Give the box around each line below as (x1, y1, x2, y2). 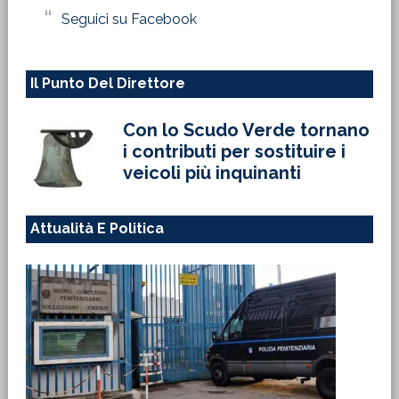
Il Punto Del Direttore (29, 75, 185, 93)
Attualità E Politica (29, 220, 164, 238)
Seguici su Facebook (61, 11, 197, 28)
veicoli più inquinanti (122, 162, 301, 184)
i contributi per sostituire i (122, 141, 346, 163)
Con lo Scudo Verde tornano (122, 119, 370, 142)
